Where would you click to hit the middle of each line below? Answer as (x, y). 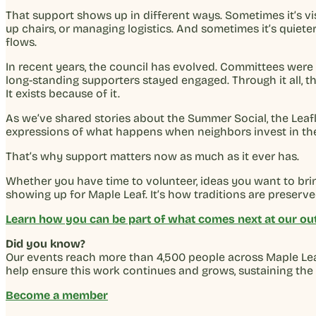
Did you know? (45, 243)
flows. (21, 42)
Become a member (57, 295)
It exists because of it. (63, 93)
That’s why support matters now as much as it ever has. (152, 156)
